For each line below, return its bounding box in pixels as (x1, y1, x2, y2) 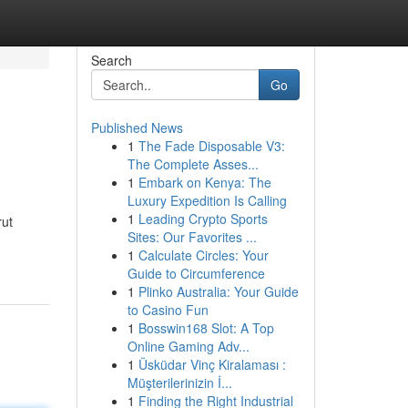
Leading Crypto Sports (138, 209, 268, 228)
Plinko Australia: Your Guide (138, 282, 299, 301)
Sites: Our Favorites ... (127, 228, 257, 246)
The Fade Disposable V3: (138, 137, 285, 155)
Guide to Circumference (127, 264, 265, 282)
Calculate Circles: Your (138, 246, 269, 264)
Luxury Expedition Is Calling (127, 191, 287, 209)
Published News (90, 118, 183, 137)
